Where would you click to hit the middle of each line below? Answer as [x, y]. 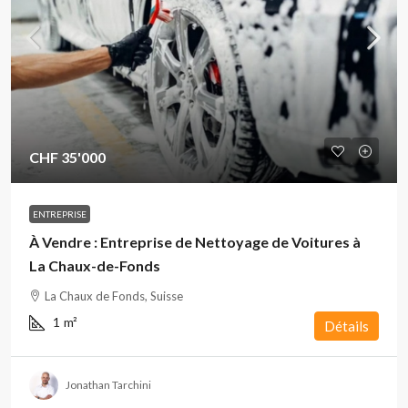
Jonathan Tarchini [108, 385]
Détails [347, 326]
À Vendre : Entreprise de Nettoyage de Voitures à [195, 242]
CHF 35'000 [67, 157]
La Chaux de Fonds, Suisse [114, 296]
